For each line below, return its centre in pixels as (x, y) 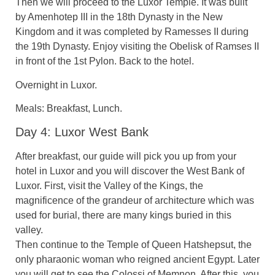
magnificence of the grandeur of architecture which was (135, 201)
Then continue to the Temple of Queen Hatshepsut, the (134, 245)
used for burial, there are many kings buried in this (123, 215)
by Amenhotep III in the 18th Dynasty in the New (119, 17)
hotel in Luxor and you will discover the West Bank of (130, 171)
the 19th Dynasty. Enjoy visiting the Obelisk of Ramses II (137, 47)
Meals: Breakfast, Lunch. (69, 108)
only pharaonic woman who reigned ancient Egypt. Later (137, 260)
